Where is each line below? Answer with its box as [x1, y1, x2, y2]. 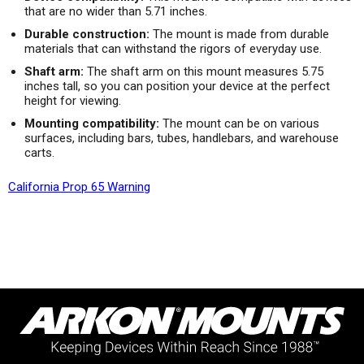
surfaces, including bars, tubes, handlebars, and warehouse [24, 130, 339, 145]
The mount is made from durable [153, 26, 329, 41]
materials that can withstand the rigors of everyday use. [24, 41, 322, 56]
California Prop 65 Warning [8, 179, 150, 194]
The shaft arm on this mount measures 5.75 [87, 63, 323, 79]
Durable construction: [24, 26, 149, 41]
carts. [24, 145, 54, 160]
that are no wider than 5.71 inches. [24, 3, 207, 19]
